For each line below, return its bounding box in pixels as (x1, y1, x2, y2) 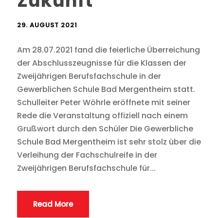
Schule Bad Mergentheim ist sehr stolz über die (17, 136, 201, 148)
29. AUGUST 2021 (17, 20, 77, 30)
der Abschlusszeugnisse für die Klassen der (17, 57, 186, 69)
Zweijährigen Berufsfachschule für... (17, 163, 156, 174)
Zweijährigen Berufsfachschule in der (17, 71, 161, 82)
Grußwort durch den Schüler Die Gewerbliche (17, 123, 193, 135)
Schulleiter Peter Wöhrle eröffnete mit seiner (17, 97, 190, 109)
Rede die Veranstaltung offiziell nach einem (17, 110, 188, 122)
